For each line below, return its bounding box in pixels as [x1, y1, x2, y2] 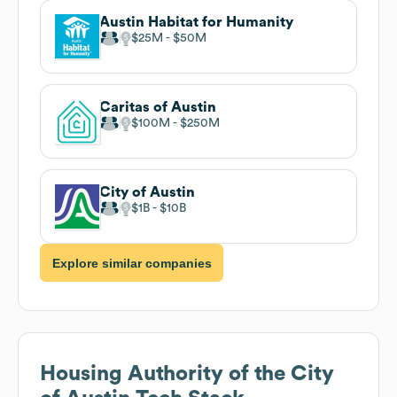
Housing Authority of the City [40, 363, 334, 385]
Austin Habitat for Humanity [99, 14, 293, 29]
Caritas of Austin [99, 99, 216, 114]
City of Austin [99, 184, 195, 199]
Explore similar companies [51, 255, 212, 270]
